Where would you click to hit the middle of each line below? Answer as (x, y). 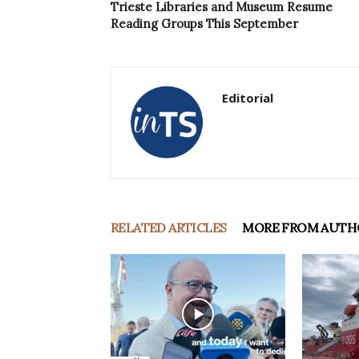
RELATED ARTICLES (169, 228)
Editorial (248, 98)
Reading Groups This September (204, 24)
